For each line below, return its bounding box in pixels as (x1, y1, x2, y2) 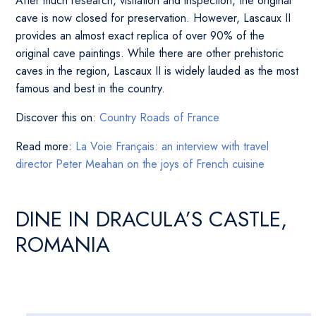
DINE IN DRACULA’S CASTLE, (16, 204, 288, 235)
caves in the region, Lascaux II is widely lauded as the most (16, 63, 299, 80)
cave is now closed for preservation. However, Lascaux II (16, 10, 291, 27)
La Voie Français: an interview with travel (72, 138, 269, 155)
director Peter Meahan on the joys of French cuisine (16, 156, 265, 173)
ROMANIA (16, 229, 111, 260)
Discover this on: (16, 109, 100, 126)
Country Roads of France (99, 109, 220, 126)
